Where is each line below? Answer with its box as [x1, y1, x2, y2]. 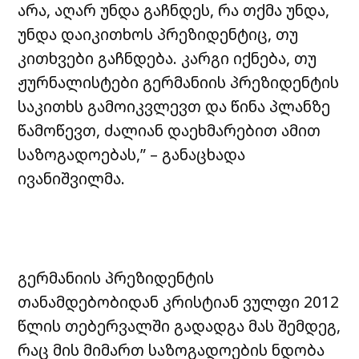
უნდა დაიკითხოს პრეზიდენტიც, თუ [18, 22, 299, 45]
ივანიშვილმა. [18, 167, 126, 189]
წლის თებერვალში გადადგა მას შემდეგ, [18, 314, 341, 337]
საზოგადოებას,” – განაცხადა [18, 143, 246, 165]
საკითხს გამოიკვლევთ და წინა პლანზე [18, 95, 331, 117]
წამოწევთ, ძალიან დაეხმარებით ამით [18, 119, 321, 141]
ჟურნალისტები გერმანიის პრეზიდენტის [18, 71, 340, 93]
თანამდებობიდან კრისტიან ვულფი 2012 [18, 290, 340, 313]
